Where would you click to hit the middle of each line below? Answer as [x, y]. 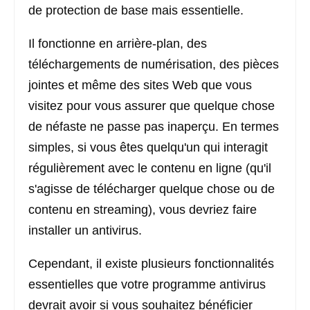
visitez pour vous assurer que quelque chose [152, 106]
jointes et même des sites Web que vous [140, 85]
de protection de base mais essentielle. [136, 10]
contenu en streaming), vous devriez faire [143, 210]
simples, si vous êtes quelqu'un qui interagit [148, 147]
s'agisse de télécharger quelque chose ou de [152, 189]
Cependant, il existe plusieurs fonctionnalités [151, 264]
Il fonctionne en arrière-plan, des [118, 44]
